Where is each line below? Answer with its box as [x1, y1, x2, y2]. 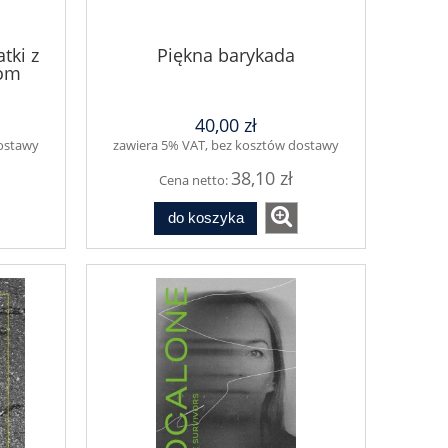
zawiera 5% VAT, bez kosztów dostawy [113, 136, 339, 155]
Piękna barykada [157, 42, 295, 67]
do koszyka [167, 209, 244, 227]
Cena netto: [159, 171, 231, 190]
